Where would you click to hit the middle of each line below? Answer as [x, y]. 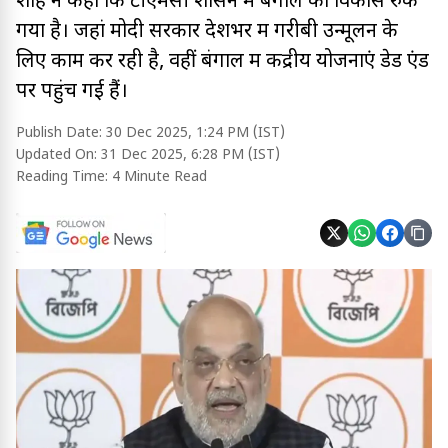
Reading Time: [64, 177]
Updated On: [58, 155]
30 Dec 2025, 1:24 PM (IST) [195, 133]
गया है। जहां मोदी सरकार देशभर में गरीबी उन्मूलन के [207, 32]
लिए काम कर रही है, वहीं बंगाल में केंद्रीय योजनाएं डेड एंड [222, 62]
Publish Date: [61, 133]
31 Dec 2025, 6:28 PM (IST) [190, 155]
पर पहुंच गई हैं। [72, 92]
